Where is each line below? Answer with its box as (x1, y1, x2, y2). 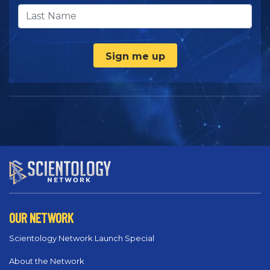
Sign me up (105, 51, 165, 63)
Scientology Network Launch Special (9, 233, 154, 243)
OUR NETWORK (9, 209, 74, 225)
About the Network (9, 256, 84, 266)
